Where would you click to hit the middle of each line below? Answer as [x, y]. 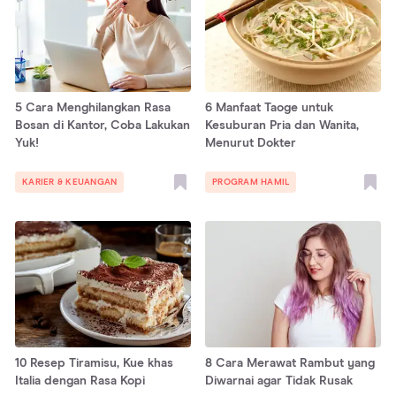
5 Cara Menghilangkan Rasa [93, 108]
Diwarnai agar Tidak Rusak [279, 381]
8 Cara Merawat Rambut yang [290, 364]
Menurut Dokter [251, 144]
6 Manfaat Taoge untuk [269, 108]
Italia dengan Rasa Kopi [80, 381]
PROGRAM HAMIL [251, 183]
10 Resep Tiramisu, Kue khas [94, 364]
